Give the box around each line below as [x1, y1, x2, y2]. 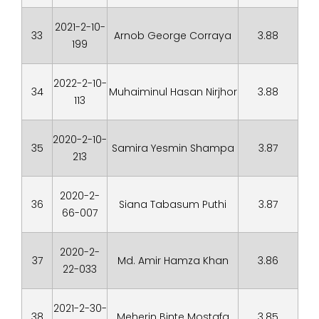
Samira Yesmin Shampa [111, 141, 234, 155]
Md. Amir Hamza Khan [117, 253, 229, 268]
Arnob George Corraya [114, 28, 231, 43]
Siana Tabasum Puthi [119, 197, 226, 211]
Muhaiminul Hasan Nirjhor [108, 85, 237, 99]
